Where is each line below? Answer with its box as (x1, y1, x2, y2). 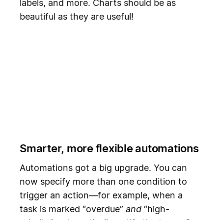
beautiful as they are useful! (20, 11, 134, 22)
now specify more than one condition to (20, 176, 187, 187)
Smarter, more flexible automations (20, 142, 199, 155)
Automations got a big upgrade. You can (20, 162, 187, 173)
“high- (141, 203, 169, 214)
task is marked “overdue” (20, 203, 126, 214)
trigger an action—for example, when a (20, 190, 183, 200)
